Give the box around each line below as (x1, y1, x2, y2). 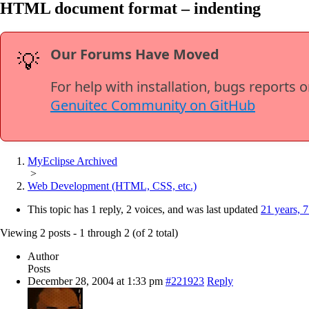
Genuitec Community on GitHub (50, 95, 255, 114)
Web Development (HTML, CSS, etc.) (28, 179, 197, 192)
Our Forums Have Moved (50, 44, 219, 63)
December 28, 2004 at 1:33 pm (28, 275, 163, 287)
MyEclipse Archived (28, 154, 117, 167)
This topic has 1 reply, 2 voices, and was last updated (28, 203, 261, 215)
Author (28, 250, 59, 262)
